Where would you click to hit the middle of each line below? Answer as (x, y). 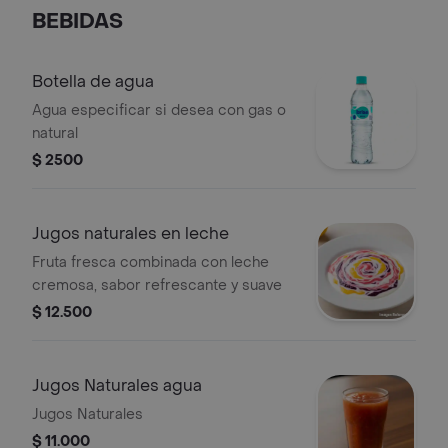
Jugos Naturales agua (117, 385)
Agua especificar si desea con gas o (159, 110)
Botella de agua (93, 81)
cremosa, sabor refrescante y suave (157, 285)
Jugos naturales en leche (130, 233)
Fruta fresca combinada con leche (150, 262)
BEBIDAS (77, 22)
